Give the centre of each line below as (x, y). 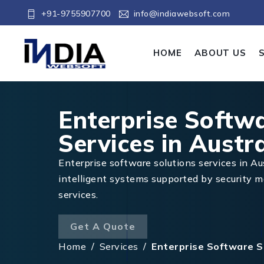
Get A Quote (103, 227)
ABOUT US (220, 53)
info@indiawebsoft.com (181, 13)
